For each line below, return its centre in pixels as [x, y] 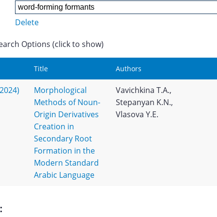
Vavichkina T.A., [143, 90]
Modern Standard [66, 163]
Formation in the [64, 151]
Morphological [60, 90]
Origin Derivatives [66, 114]
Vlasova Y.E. [137, 114]
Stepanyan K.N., [144, 102]
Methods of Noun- [67, 102]
